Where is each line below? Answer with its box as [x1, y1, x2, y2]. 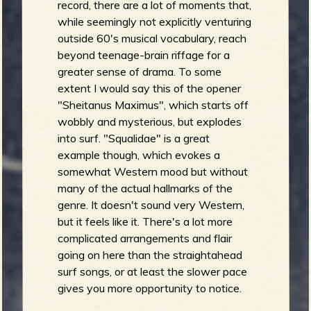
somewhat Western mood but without [58, 165, 249, 179]
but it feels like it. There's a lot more [58, 215, 233, 229]
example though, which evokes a [58, 148, 221, 162]
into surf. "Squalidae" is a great [58, 131, 210, 146]
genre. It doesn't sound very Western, [58, 198, 245, 212]
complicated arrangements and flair [58, 231, 233, 246]
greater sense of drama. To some [58, 65, 222, 79]
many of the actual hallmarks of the [58, 181, 233, 196]
